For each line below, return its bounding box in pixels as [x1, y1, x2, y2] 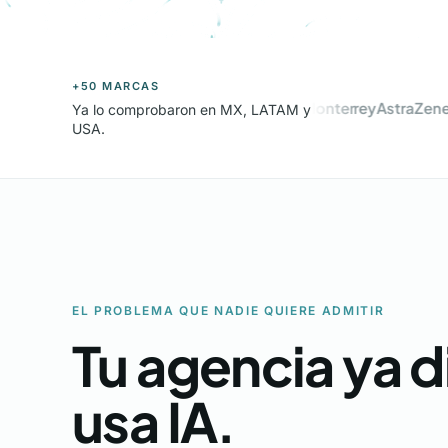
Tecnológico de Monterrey [154, 98, 344, 117]
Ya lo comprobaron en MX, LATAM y [72, 101, 311, 118]
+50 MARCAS [72, 79, 160, 93]
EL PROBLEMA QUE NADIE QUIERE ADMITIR [72, 303, 385, 318]
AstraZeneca [343, 98, 435, 117]
